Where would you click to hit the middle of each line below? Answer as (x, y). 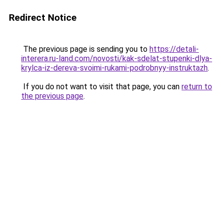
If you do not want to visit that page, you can (101, 87)
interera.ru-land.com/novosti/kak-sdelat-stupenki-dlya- (117, 58)
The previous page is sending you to (85, 49)
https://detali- (174, 49)
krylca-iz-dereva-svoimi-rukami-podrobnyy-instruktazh (114, 68)
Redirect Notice (43, 18)
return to (197, 87)
